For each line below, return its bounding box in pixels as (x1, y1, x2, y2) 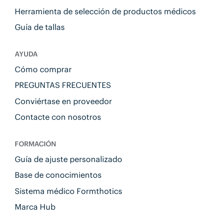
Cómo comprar (14, 64, 72, 75)
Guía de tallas (14, 22, 65, 32)
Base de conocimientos (14, 170, 102, 180)
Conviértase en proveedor (14, 96, 112, 106)
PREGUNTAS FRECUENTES (14, 80, 111, 90)
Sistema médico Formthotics (14, 186, 122, 196)
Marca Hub (14, 201, 55, 212)
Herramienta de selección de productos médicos (14, 6, 196, 16)
